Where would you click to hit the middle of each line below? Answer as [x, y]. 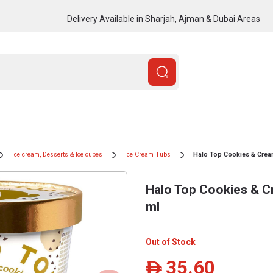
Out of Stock [171, 242]
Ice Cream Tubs [148, 154]
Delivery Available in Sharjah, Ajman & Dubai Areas [163, 19]
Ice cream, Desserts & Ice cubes [57, 154]
